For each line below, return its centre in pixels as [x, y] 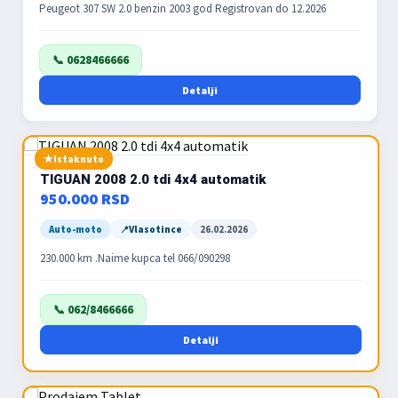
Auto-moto [76, 229]
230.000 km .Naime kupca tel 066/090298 [197, 258]
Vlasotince [155, 229]
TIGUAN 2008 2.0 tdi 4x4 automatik [153, 179]
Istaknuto [79, 159]
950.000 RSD [85, 199]
